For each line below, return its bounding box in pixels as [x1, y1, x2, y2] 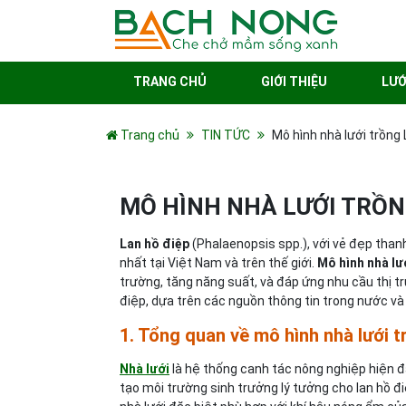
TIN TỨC [201, 128, 250, 142]
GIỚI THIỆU [261, 74, 327, 89]
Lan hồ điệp [120, 237, 189, 251]
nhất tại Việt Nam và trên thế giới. [120, 256, 317, 270]
